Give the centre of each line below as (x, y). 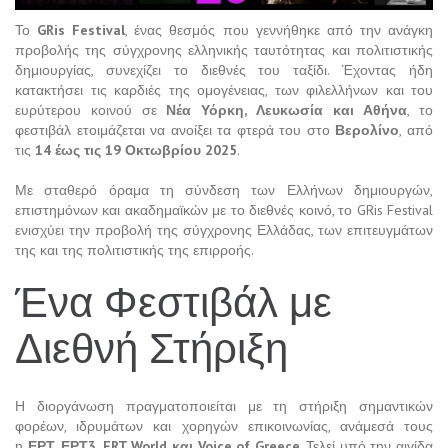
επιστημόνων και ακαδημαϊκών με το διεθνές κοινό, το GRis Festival (224, 209)
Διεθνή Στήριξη (151, 348)
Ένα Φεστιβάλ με (173, 302)
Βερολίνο (367, 129)
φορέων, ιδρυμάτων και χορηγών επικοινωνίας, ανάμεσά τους (224, 425)
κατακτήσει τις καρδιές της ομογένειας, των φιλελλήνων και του (224, 89)
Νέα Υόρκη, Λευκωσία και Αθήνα (287, 109)
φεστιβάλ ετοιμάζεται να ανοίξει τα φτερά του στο (175, 129)
